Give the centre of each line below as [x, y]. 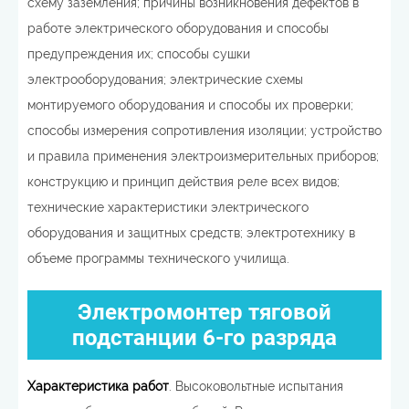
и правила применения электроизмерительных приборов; [203, 156]
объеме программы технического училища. [158, 258]
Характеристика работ [98, 386]
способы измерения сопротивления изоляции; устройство [204, 131]
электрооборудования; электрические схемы [165, 79]
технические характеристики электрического [168, 207]
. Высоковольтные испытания [256, 386]
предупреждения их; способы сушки [139, 54]
